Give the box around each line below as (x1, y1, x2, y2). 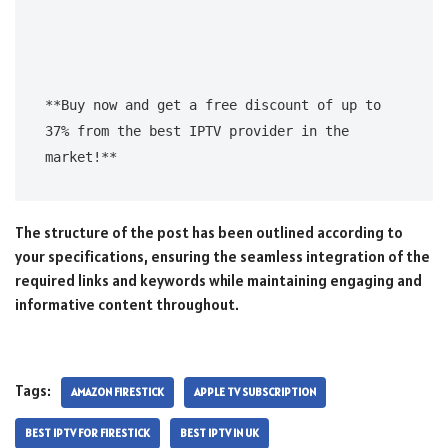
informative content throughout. (15, 295, 239, 315)
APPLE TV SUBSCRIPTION (194, 385, 316, 400)
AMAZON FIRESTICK (71, 385, 164, 400)
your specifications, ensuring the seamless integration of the (15, 247, 430, 267)
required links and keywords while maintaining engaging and (15, 271, 422, 291)
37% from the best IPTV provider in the (45, 123, 349, 140)
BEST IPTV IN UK (180, 426, 259, 441)
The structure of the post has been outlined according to (15, 223, 403, 243)
